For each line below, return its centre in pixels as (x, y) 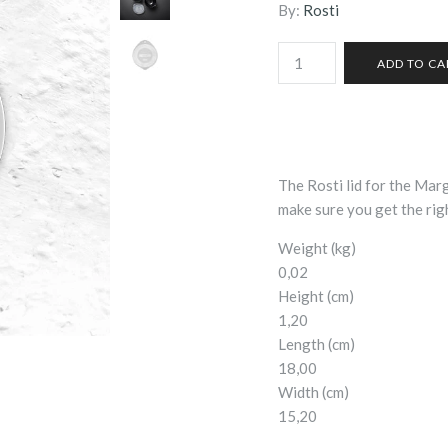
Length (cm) (316, 344)
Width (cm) (313, 392)
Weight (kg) (317, 248)
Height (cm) (316, 296)
